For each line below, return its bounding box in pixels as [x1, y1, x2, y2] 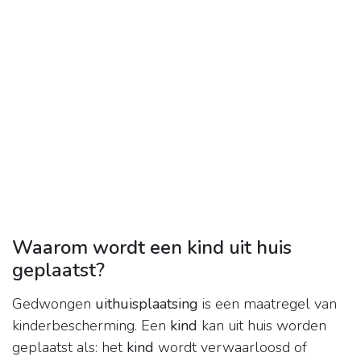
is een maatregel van [198, 294, 337, 314]
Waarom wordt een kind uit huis [12, 234, 292, 261]
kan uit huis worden [197, 316, 326, 336]
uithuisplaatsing [95, 294, 198, 314]
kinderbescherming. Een [12, 316, 170, 336]
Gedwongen [12, 294, 95, 314]
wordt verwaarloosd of [154, 338, 307, 358]
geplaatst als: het [12, 338, 127, 358]
